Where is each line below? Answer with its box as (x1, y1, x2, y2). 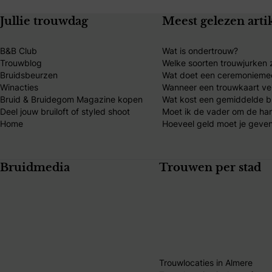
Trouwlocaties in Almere (159, 256, 253, 268)
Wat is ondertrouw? (162, 44, 238, 56)
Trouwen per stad (159, 162, 262, 174)
